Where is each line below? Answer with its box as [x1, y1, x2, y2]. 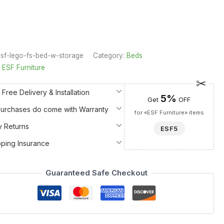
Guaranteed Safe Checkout [45, 168, 148, 178]
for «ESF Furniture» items [134, 108, 204, 116]
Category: [92, 51, 126, 59]
